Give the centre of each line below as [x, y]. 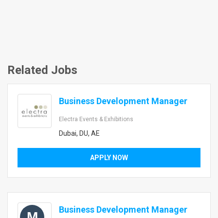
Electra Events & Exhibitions [96, 119]
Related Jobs [42, 70]
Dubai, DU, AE [79, 133]
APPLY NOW [109, 158]
